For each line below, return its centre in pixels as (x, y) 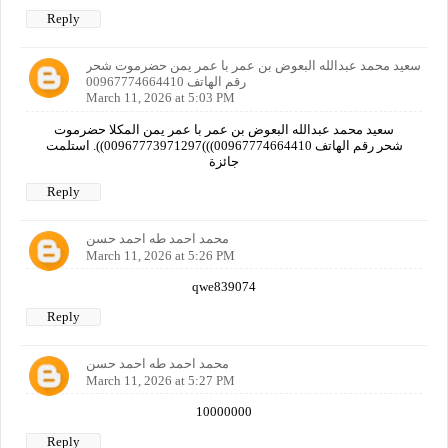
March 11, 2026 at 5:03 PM (160, 97)
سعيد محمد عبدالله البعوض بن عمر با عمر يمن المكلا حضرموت (224, 129)
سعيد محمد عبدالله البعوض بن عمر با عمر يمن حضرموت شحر (253, 65)
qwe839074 (224, 286)
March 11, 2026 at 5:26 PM (160, 255)
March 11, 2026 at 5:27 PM (160, 380)
